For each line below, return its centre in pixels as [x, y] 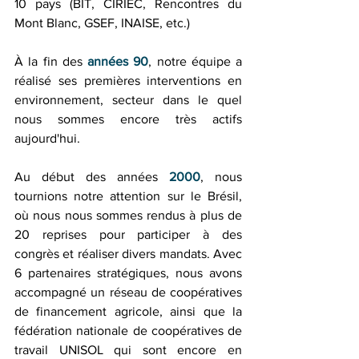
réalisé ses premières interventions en [128, 81]
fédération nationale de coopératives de [128, 331]
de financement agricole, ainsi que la [128, 312]
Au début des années [92, 177]
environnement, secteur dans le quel [128, 100]
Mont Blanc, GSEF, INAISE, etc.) [102, 23]
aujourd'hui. [49, 139]
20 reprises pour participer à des [128, 235]
